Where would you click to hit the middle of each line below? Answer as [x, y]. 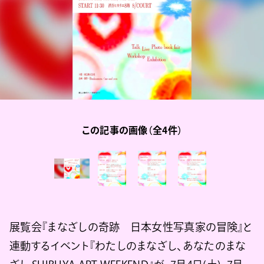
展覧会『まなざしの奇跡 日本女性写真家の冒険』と [131, 227]
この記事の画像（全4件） [132, 131]
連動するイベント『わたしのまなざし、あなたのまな [128, 246]
